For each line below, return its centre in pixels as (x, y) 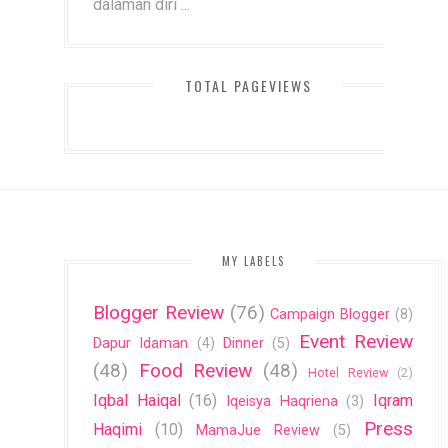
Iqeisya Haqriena (282, 401)
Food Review (195, 370)
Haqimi (117, 429)
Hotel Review (348, 372)
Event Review (356, 341)
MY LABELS (253, 260)
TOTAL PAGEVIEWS (248, 85)
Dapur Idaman (141, 343)
